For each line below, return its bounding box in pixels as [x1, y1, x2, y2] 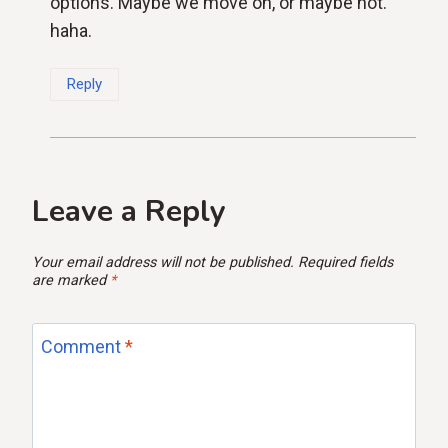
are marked [32, 271, 110, 289]
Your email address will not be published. [32, 253, 294, 271]
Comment [41, 336, 125, 358]
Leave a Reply [32, 190, 226, 232]
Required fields [298, 253, 393, 271]
